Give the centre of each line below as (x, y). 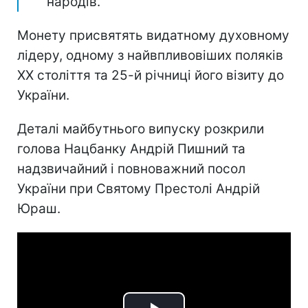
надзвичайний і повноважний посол (131, 168)
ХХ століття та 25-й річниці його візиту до (151, 75)
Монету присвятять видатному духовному (153, 35)
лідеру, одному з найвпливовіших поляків (150, 55)
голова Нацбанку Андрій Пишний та (131, 148)
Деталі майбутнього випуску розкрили (141, 129)
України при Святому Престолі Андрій (139, 188)
